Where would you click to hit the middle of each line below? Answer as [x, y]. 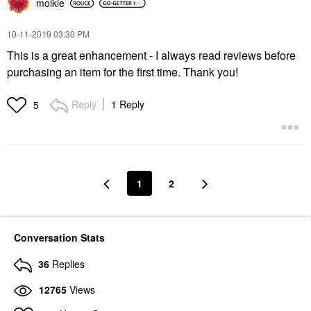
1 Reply [128, 104]
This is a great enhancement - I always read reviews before [151, 56]
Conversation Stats [59, 238]
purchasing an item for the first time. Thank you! [123, 72]
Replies [68, 264]
